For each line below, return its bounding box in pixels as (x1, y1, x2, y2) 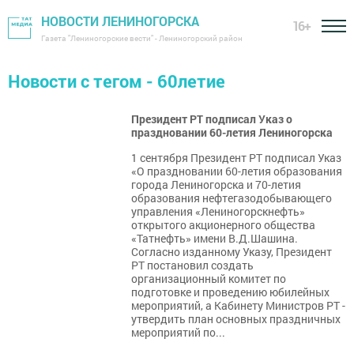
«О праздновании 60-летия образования (131, 164, 342, 179)
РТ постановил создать (131, 258, 254, 273)
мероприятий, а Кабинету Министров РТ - (131, 298, 345, 313)
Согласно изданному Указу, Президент (131, 244, 332, 259)
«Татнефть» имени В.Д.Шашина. (131, 231, 298, 246)
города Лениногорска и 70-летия (131, 177, 301, 192)
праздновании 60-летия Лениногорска (131, 125, 333, 140)
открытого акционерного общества (131, 217, 315, 232)
